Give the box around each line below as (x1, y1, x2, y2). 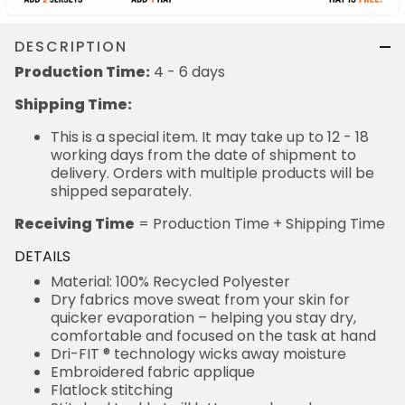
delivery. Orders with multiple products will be (51, 162, 374, 184)
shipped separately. (51, 180, 192, 202)
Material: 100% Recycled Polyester (51, 270, 290, 292)
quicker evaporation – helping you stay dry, (51, 306, 356, 328)
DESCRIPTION (14, 35, 127, 57)
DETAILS (14, 245, 71, 267)
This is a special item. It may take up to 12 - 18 (51, 126, 369, 147)
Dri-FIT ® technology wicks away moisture (51, 343, 346, 364)
